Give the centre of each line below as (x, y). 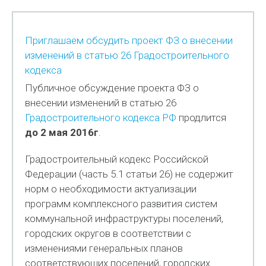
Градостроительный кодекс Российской (117, 159)
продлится (202, 118)
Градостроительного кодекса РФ (101, 118)
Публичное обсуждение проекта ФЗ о (112, 88)
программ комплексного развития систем (121, 204)
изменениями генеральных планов (104, 248)
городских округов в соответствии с (108, 233)
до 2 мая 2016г (62, 132)
